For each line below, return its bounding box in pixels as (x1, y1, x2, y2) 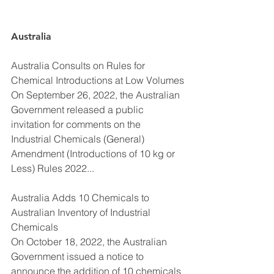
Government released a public (11, 103, 146, 116)
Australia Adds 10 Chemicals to (11, 191, 152, 204)
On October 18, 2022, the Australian (11, 235, 169, 248)
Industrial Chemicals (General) (11, 132, 147, 145)
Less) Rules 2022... (11, 161, 94, 174)
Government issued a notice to (11, 250, 146, 262)
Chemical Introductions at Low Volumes (11, 73, 184, 86)
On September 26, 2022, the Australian (11, 88, 182, 101)
